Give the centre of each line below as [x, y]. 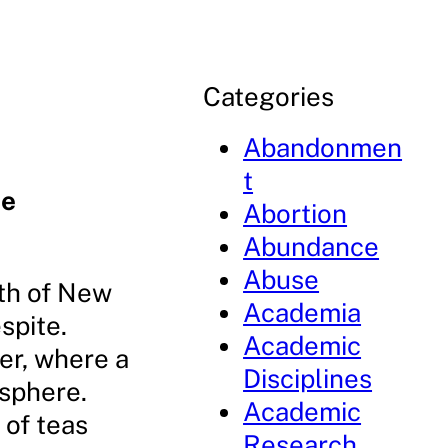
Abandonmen [323, 147]
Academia [302, 312]
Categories [269, 96]
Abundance [311, 246]
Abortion [295, 213]
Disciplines [308, 378]
